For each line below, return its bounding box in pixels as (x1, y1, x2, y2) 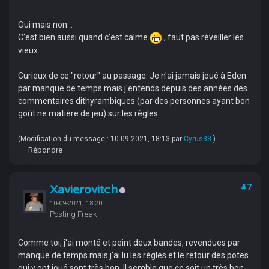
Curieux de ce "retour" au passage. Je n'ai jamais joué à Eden (17, 70, 246, 80)
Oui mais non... (17, 20, 73, 29)
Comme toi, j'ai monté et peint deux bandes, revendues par (17, 237, 240, 247)
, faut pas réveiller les (162, 32, 244, 42)
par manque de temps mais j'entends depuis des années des (17, 83, 247, 93)
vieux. (17, 45, 40, 55)
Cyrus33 (183, 134, 211, 143)
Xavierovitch (49, 182, 118, 197)
